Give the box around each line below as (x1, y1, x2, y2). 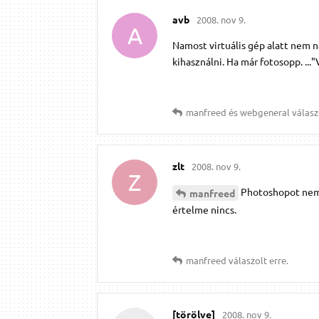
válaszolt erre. (226, 253, 288, 266)
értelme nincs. (172, 202, 236, 216)
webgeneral (240, 105, 290, 118)
